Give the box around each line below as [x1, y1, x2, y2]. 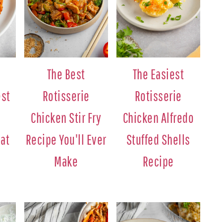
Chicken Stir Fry [31, 110, 102, 126]
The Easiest [132, 66, 184, 83]
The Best [47, 66, 85, 83]
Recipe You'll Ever [25, 131, 107, 148]
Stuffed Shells [126, 131, 190, 148]
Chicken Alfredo [122, 110, 194, 126]
